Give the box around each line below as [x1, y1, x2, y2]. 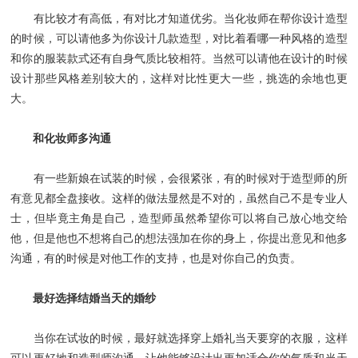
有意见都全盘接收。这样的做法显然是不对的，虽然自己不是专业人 [10, 192, 348, 205]
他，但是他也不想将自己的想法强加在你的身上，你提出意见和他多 [10, 232, 348, 245]
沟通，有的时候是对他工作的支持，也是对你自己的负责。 [10, 252, 302, 265]
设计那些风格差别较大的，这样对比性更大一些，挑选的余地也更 [10, 72, 348, 85]
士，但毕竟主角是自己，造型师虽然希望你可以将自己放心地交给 [10, 212, 348, 225]
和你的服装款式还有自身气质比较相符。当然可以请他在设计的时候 [10, 52, 348, 65]
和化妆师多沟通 [22, 132, 112, 145]
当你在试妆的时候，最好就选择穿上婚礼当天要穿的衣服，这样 [10, 332, 348, 344]
